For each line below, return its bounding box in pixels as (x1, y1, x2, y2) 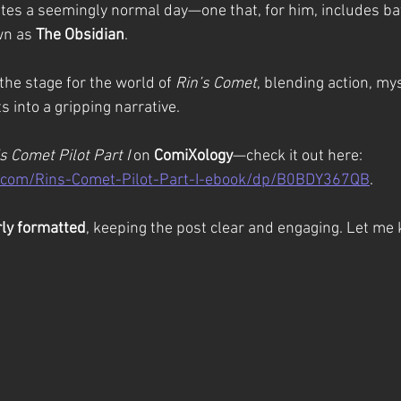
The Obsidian (36, 26, 124, 46)
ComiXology (154, 147, 233, 166)
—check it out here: (233, 147, 366, 166)
